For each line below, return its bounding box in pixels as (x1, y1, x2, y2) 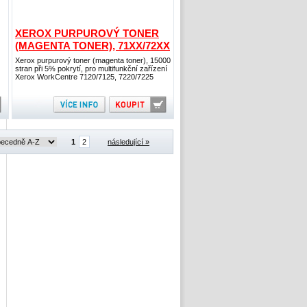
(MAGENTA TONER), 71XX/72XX (15, 40, 170, 51)
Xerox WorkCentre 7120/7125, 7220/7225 (15, 73, 153, 81)
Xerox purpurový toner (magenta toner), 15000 (15, 56, 171, 64)
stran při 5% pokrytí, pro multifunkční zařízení (15, 64, 167, 73)
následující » (108, 138, 149, 146)
